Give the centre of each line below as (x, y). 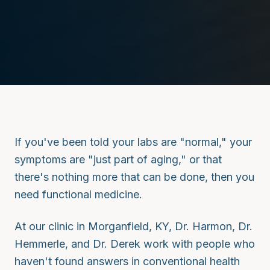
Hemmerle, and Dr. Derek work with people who (135, 244)
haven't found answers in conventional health (127, 262)
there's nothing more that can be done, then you (134, 177)
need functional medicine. (78, 195)
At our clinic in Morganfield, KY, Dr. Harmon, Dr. (133, 227)
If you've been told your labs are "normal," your (133, 142)
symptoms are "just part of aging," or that (118, 160)
